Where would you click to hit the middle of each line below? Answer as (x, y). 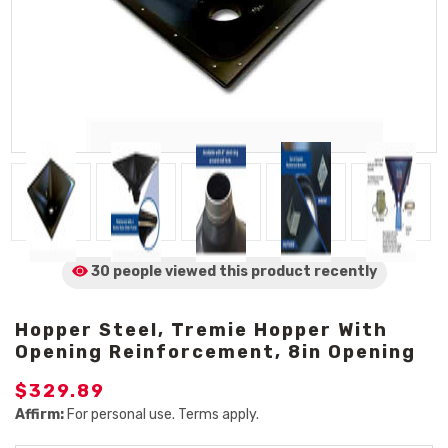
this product (264, 271)
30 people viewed (153, 271)
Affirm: (39, 414)
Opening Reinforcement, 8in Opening (215, 352)
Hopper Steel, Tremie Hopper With (201, 330)
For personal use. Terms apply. (161, 414)
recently (345, 271)
